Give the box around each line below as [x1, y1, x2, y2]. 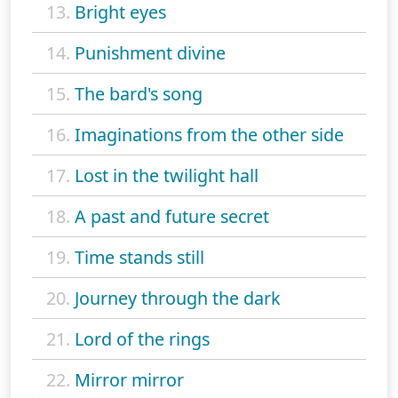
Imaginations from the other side [75, 122, 344, 147]
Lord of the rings [75, 326, 210, 351]
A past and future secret [75, 203, 269, 228]
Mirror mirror [75, 367, 184, 392]
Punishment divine [75, 40, 226, 65]
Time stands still [75, 244, 204, 269]
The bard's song [75, 81, 203, 106]
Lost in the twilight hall [75, 163, 259, 187]
